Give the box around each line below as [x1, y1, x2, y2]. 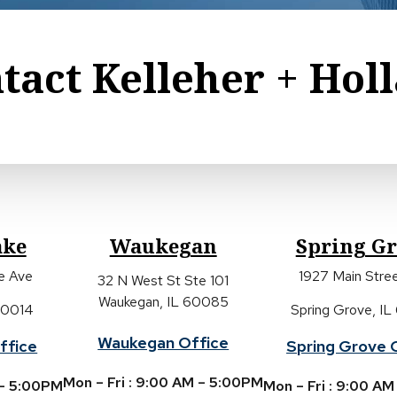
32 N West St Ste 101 [97, 271, 230, 290]
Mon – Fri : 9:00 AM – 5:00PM [63, 373, 264, 392]
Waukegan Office [97, 332, 230, 353]
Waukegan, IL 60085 [97, 292, 229, 311]
